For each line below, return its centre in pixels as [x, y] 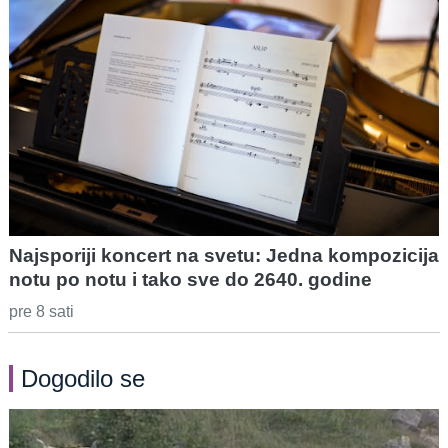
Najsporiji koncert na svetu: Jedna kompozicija [224, 255]
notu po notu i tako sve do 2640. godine [190, 279]
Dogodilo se [83, 378]
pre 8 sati [41, 311]
